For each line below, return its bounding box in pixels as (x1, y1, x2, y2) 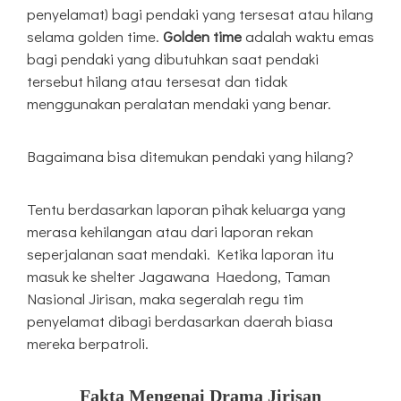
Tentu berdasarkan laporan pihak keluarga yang (27, 199, 346, 220)
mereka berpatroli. (27, 333, 149, 354)
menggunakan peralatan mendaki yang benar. (27, 93, 331, 115)
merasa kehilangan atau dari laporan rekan (27, 221, 313, 243)
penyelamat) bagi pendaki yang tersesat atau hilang (27, 4, 373, 25)
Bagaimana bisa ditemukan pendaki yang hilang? (27, 146, 354, 167)
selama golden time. (27, 26, 163, 47)
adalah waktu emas (242, 26, 374, 47)
